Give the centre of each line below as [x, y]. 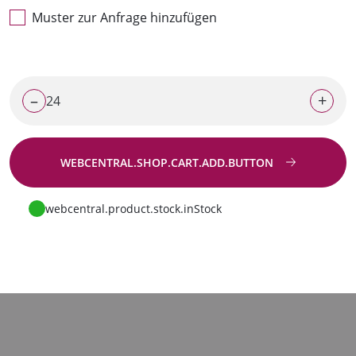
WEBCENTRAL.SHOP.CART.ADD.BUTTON [168, 162]
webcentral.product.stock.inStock [133, 208]
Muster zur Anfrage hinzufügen [124, 17]
